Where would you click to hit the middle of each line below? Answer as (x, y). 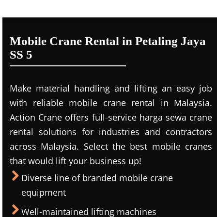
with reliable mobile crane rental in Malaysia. (111, 103)
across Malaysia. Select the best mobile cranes (111, 146)
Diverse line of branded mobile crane (97, 178)
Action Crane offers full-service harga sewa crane (111, 117)
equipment (44, 192)
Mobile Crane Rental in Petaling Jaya (108, 41)
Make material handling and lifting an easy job (111, 88)
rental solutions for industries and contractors (111, 132)
